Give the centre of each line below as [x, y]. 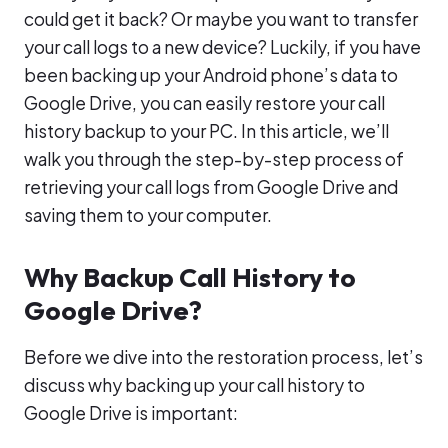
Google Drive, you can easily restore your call [204, 103]
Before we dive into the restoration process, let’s [223, 357]
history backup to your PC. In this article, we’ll [206, 131]
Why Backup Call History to [190, 278]
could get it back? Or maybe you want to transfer [221, 19]
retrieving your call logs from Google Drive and [211, 187]
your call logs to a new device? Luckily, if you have [222, 47]
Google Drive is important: [131, 413]
